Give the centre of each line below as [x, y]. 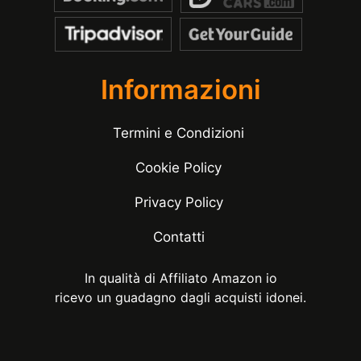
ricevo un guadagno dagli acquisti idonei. [180, 297]
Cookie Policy [178, 168]
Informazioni [180, 90]
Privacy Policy [178, 203]
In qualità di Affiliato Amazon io [180, 278]
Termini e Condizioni [178, 133]
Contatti [178, 237]
